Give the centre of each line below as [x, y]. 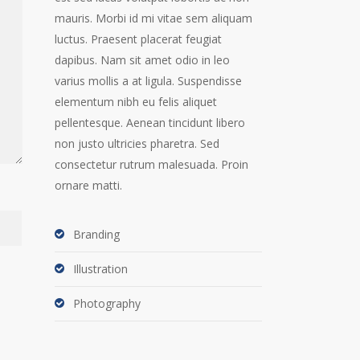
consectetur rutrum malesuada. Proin [151, 164]
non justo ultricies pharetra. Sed [137, 143]
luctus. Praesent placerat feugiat [138, 39]
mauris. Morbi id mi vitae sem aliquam [153, 18]
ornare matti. [88, 185]
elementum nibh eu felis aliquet [135, 102]
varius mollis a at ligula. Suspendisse [148, 81]
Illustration [100, 269]
